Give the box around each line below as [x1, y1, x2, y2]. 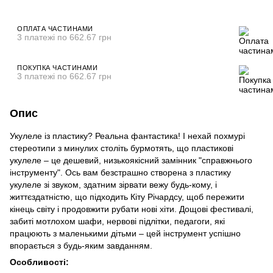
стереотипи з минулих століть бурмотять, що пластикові [10, 143, 233, 153]
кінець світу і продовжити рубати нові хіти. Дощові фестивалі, [10, 204, 253, 214]
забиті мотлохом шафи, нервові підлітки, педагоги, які [10, 216, 225, 226]
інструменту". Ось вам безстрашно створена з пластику [10, 167, 231, 177]
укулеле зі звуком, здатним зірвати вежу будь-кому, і [10, 179, 217, 190]
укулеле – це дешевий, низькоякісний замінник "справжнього [10, 155, 252, 165]
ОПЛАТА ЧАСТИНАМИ [17, 24, 93, 32]
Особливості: [10, 257, 69, 267]
